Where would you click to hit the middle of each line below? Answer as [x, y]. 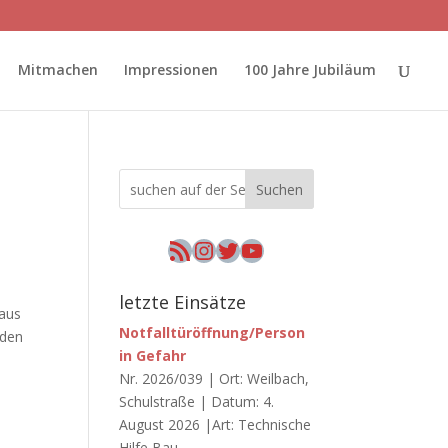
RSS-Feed [193, 249]
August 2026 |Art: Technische [215, 424]
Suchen [279, 189]
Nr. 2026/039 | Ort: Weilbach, [214, 378]
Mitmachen [58, 69]
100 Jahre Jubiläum [310, 69]
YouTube [289, 249]
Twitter [257, 249]
